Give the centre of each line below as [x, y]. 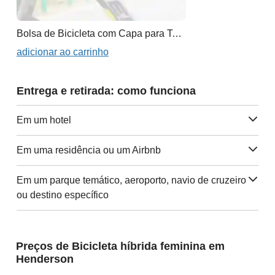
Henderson [45, 259]
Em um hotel [44, 120]
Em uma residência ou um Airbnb [88, 150]
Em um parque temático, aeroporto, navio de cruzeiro [131, 180]
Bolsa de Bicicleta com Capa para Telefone [176, 33]
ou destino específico [62, 195]
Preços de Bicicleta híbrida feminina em [120, 246]
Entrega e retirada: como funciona [106, 91]
